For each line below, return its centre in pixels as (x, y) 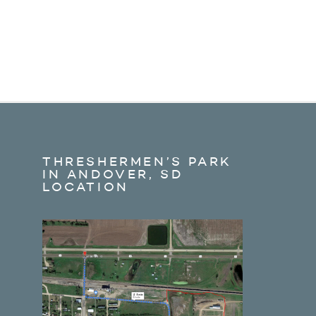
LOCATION (86, 188)
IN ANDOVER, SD (113, 175)
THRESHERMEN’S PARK (137, 162)
